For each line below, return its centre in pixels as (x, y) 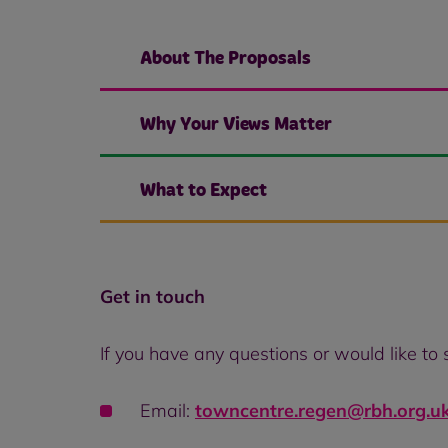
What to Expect (203, 191)
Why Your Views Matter (236, 125)
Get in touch (152, 296)
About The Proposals (225, 59)
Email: (167, 410)
